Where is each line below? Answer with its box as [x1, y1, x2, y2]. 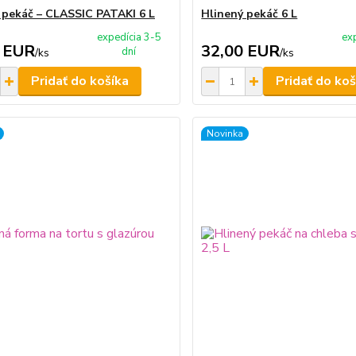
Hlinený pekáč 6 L [201, 6, 298, 21]
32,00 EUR [201, 41, 281, 62]
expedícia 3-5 [96, 30, 161, 44]
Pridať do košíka [30, 72, 129, 90]
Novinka [207, 127, 244, 140]
